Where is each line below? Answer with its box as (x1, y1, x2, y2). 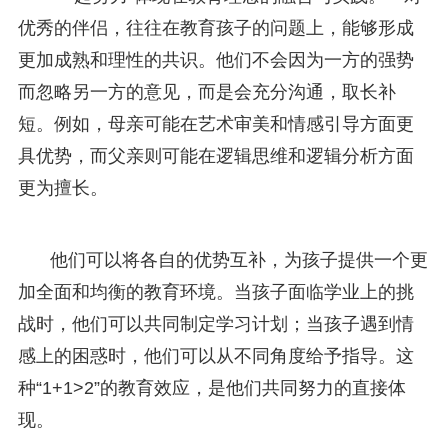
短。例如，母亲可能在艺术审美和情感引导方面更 (17, 113, 414, 134)
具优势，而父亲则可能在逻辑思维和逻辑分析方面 (17, 145, 414, 166)
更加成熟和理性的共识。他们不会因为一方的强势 (17, 49, 414, 70)
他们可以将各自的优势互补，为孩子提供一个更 (49, 249, 428, 270)
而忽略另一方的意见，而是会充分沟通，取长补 (17, 81, 396, 102)
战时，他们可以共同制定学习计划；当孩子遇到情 (17, 313, 414, 334)
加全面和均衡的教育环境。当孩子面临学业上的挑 (17, 281, 414, 302)
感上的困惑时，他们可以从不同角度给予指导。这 (17, 345, 414, 366)
